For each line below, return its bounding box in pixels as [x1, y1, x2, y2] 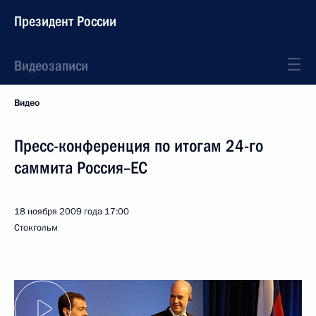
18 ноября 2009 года [14, 205, 102, 218]
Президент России [14, 13, 116, 30]
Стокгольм [14, 221, 58, 234]
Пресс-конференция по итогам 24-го [14, 136, 263, 156]
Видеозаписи [14, 57, 88, 74]
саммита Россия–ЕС [14, 158, 147, 178]
